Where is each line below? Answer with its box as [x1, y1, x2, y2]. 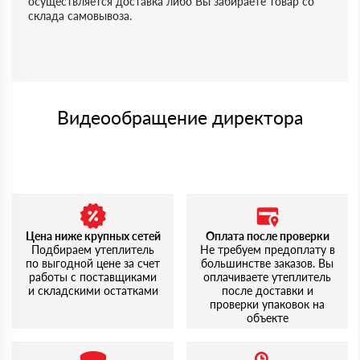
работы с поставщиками [29, 270, 157, 284]
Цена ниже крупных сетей [25, 229, 161, 243]
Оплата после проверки [205, 229, 329, 243]
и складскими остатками [27, 284, 158, 297]
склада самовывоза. [28, 9, 132, 22]
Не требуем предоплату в [199, 243, 335, 256]
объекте [246, 311, 288, 325]
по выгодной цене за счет [26, 256, 160, 270]
